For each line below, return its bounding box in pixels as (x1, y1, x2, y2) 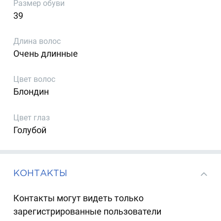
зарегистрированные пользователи (13, 206, 162, 217)
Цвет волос (13, 74, 56, 84)
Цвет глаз (13, 112, 50, 122)
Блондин (13, 86, 49, 97)
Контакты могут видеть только (13, 192, 144, 203)
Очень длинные (13, 48, 78, 59)
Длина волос (13, 37, 61, 46)
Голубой (13, 124, 47, 135)
